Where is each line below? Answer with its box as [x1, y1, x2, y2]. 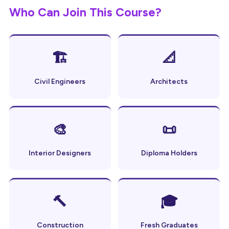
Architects [150, 77, 188, 86]
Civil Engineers [34, 77, 86, 86]
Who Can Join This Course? [9, 5, 162, 19]
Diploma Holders [141, 149, 197, 158]
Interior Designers [29, 149, 91, 158]
